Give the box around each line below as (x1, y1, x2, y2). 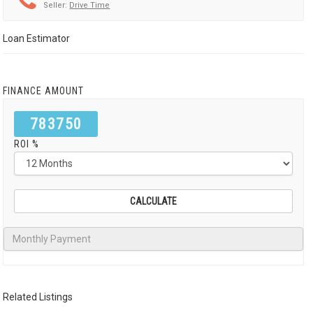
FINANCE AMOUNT (3, 85, 85, 96)
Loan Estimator (3, 33, 71, 44)
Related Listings (3, 291, 73, 303)
